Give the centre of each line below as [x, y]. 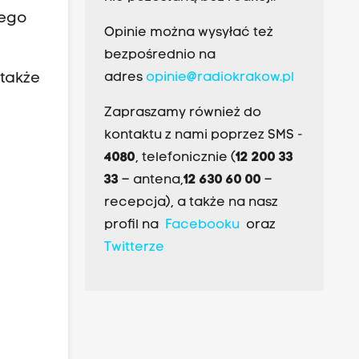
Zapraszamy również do [182, 113]
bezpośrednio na [159, 56]
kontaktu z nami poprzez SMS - [203, 136]
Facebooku [202, 226]
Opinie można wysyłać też [188, 33]
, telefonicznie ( [185, 158]
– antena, [151, 181]
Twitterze [134, 248]
